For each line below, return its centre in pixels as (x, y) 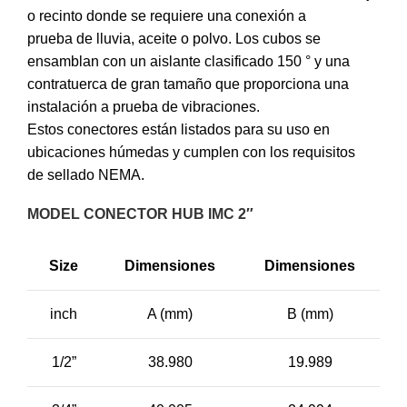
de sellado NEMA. (86, 175)
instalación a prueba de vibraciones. (144, 107)
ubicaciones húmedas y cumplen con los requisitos (191, 153)
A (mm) (170, 314)
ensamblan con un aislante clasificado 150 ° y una (189, 62)
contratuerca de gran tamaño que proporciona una (188, 84)
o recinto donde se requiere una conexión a (167, 16)
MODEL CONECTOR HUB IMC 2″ (140, 214)
